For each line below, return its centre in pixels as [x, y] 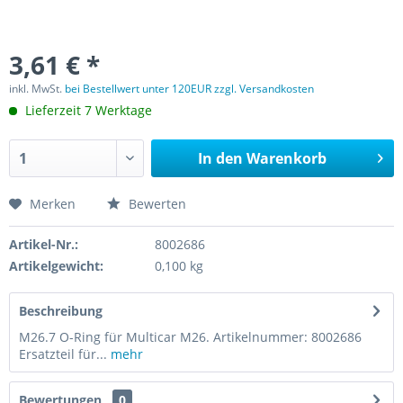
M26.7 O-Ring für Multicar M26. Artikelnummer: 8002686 [194, 337]
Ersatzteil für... [63, 354]
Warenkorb [286, 158]
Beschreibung [61, 311]
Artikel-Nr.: [44, 244]
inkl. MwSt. [37, 89]
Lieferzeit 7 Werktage [87, 110]
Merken [53, 204]
